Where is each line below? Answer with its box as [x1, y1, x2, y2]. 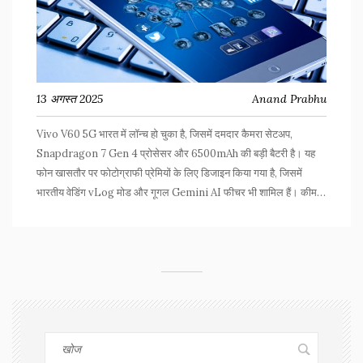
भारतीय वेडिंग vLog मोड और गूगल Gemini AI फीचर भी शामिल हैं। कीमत [36, 186, 322, 200]
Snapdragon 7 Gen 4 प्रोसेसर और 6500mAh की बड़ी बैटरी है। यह [36, 147, 315, 161]
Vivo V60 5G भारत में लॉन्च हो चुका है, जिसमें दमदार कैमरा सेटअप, [36, 127, 293, 142]
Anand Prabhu [252, 92, 327, 107]
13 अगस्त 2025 [36, 92, 103, 107]
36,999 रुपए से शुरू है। [36, 205, 130, 220]
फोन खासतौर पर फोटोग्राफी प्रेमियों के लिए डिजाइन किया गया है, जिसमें [36, 166, 302, 181]
